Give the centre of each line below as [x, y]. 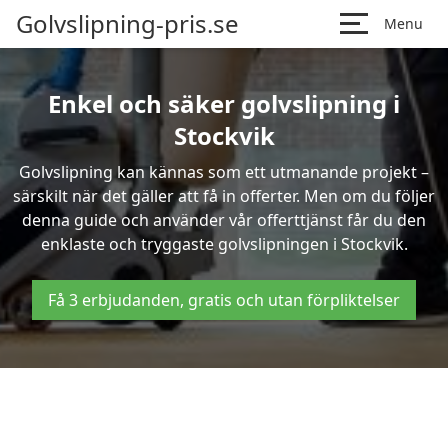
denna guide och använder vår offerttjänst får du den [224, 220]
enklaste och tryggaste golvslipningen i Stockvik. [224, 244]
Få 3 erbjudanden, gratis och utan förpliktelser [224, 300]
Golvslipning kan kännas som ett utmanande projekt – [224, 172]
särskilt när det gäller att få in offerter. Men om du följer [224, 196]
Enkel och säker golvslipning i [224, 103]
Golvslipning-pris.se [127, 23]
